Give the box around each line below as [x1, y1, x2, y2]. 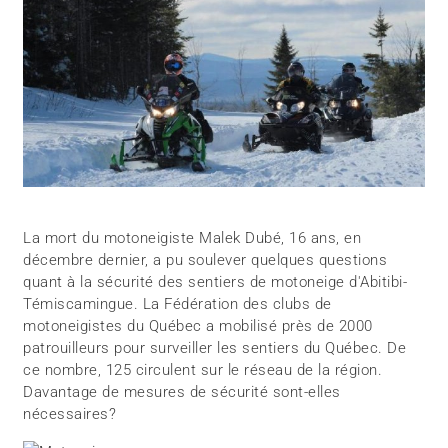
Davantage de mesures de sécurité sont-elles [23, 383, 341, 402]
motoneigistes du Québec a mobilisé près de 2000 [23, 317, 373, 336]
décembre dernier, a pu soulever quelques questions [23, 251, 388, 270]
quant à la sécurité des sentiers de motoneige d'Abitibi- [23, 273, 408, 292]
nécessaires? [23, 405, 117, 424]
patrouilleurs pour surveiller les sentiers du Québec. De [23, 339, 407, 358]
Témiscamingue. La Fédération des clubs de [23, 295, 332, 314]
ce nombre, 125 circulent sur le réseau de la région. [23, 361, 383, 380]
